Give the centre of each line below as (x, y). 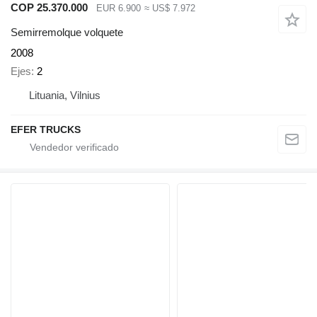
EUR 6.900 (119, 8)
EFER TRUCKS (46, 130)
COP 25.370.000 (49, 8)
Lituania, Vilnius (65, 96)
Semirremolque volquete (67, 32)
